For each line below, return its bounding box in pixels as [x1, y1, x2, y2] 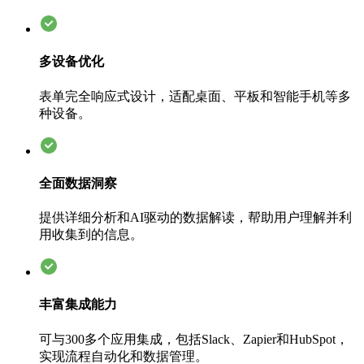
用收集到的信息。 [39, 227, 143, 242]
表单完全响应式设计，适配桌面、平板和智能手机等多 [39, 89, 351, 103]
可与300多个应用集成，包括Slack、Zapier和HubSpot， [39, 331, 349, 346]
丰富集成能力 [39, 297, 117, 312]
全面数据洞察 [39, 175, 117, 190]
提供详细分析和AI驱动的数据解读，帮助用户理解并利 [39, 210, 352, 225]
